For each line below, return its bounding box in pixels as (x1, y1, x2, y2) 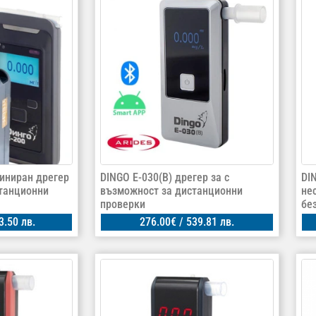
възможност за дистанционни (99, 183, 243, 197)
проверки (99, 197, 145, 211)
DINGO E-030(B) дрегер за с (99, 170, 229, 184)
